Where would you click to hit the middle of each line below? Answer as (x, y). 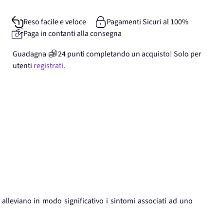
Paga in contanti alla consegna (73, 34)
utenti (22, 66)
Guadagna (29, 54)
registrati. (49, 66)
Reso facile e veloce (55, 22)
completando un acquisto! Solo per (144, 54)
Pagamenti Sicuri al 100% (147, 22)
